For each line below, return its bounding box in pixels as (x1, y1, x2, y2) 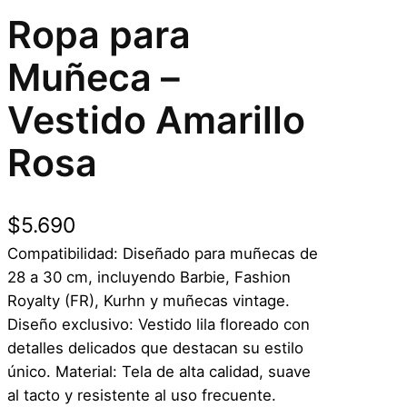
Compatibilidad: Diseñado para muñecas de (7, 244, 318, 263)
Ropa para (7, 11, 191, 57)
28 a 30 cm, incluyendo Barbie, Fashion (7, 268, 291, 287)
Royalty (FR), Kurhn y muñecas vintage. (7, 292, 290, 311)
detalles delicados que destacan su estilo (7, 339, 303, 358)
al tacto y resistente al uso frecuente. (7, 386, 276, 405)
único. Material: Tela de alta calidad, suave (7, 362, 311, 382)
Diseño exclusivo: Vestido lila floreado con (7, 315, 310, 334)
